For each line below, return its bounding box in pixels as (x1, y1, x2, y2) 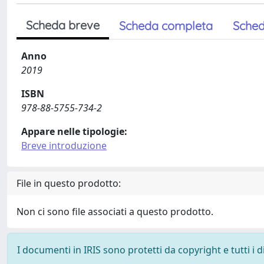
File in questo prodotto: (16, 177, 121, 190)
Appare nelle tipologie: (21, 125, 127, 138)
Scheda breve (26, 18, 100, 32)
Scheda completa (119, 18, 213, 33)
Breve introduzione (21, 139, 107, 152)
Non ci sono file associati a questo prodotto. (16, 205, 213, 218)
